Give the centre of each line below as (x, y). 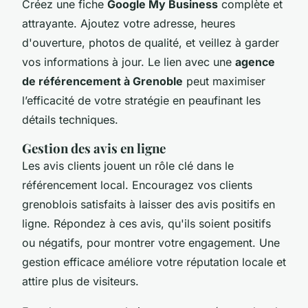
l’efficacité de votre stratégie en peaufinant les (141, 100)
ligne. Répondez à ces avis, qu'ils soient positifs (146, 223)
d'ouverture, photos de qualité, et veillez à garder (151, 42)
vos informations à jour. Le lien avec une (129, 62)
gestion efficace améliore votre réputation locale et (154, 262)
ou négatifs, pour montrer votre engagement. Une (151, 242)
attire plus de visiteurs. (80, 281)
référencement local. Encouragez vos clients (137, 185)
